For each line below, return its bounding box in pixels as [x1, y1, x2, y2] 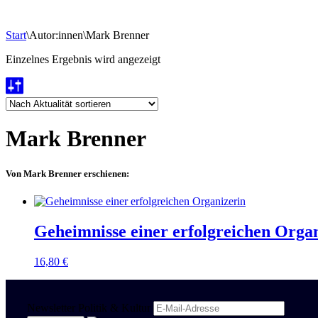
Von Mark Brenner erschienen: [6, 168, 129, 179]
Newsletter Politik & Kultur [27, 301, 150, 314]
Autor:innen [29, 29, 83, 41]
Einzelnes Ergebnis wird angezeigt [6, 53, 160, 65]
